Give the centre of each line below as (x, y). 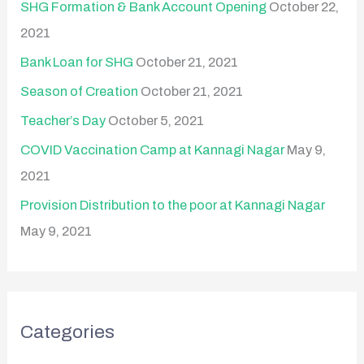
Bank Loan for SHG (77, 62)
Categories (68, 331)
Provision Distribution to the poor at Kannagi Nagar (173, 206)
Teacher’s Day (63, 121)
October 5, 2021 (156, 121)
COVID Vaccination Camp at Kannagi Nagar (153, 150)
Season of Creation (80, 91)
